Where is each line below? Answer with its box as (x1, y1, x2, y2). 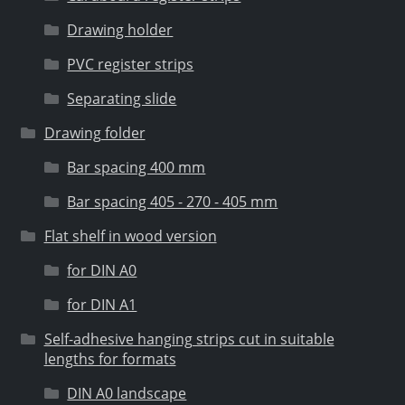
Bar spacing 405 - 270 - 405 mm (67, 192, 278, 212)
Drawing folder (43, 123, 146, 144)
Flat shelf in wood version (43, 226, 217, 247)
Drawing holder (67, 20, 174, 41)
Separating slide (67, 89, 177, 109)
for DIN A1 (67, 295, 137, 316)
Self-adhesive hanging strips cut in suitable (43, 329, 334, 350)
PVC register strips (67, 54, 194, 75)
